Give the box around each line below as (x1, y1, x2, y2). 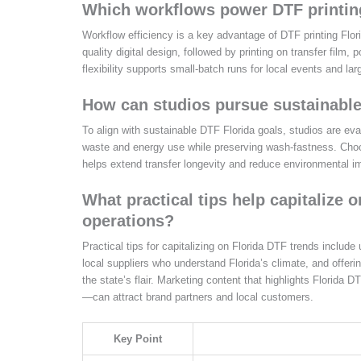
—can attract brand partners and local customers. (82, 290, 313, 303)
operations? (82, 211, 174, 230)
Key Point (114, 332, 162, 345)
